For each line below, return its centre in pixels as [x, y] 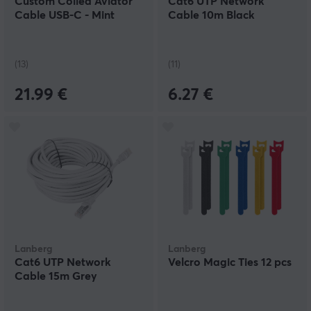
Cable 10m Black [211, 16]
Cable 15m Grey [56, 277]
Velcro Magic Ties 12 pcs [230, 263]
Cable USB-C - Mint [65, 16]
